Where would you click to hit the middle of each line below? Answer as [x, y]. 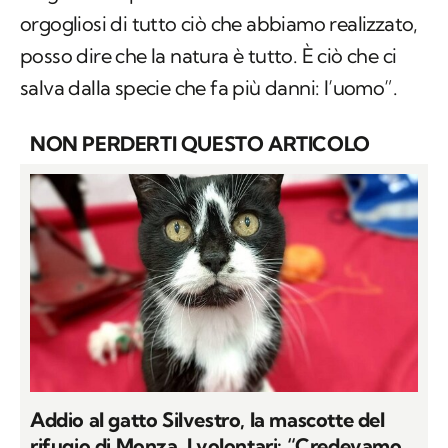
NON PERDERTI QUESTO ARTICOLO [200, 144]
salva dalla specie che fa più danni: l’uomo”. [208, 88]
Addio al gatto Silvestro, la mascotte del [207, 420]
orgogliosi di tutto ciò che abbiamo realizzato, [219, 24]
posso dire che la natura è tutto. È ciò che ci [208, 56]
